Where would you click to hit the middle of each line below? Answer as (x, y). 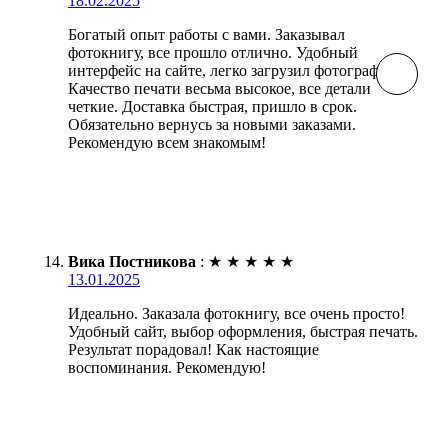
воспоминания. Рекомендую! (167, 368)
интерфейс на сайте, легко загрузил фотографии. (234, 71)
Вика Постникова (132, 262)
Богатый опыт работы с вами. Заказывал (206, 35)
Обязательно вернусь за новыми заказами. (212, 125)
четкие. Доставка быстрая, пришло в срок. (212, 107)
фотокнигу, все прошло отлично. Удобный (213, 53)
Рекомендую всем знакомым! (167, 143)
